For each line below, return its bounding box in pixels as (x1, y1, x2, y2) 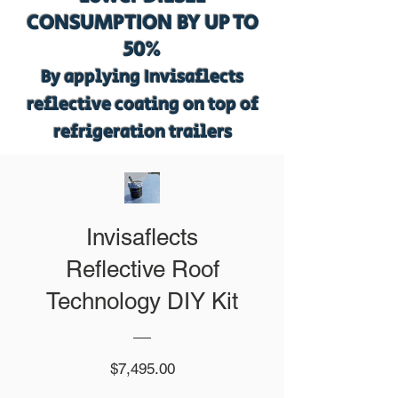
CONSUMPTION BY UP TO (26, 8, 259, 38)
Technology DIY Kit (46, 288, 238, 314)
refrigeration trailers (52, 120, 232, 146)
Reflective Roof (65, 256, 219, 283)
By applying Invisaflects (41, 65, 243, 91)
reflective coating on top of (26, 92, 259, 118)
